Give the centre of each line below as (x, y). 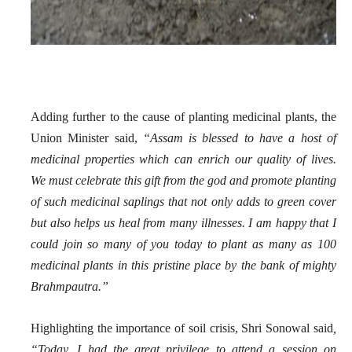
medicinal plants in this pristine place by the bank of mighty (183, 265)
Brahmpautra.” (69, 286)
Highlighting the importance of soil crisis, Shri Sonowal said (181, 328)
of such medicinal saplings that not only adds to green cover (183, 201)
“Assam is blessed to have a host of (240, 137)
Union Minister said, (86, 137)
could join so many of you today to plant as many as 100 (183, 244)
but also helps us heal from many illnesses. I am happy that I (183, 222)
